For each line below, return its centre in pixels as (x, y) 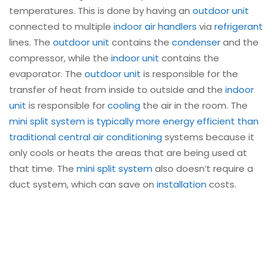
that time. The (43, 169)
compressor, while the (60, 58)
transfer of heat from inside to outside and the (117, 90)
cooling (124, 106)
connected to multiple (61, 27)
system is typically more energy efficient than (155, 121)
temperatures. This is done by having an (101, 11)
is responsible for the (189, 74)
